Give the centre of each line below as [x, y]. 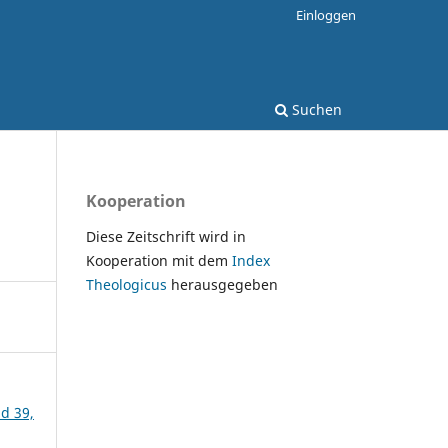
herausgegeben [226, 284]
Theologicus [128, 284]
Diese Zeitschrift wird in [166, 236]
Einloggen [326, 14]
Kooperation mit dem [159, 260]
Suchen [315, 109]
